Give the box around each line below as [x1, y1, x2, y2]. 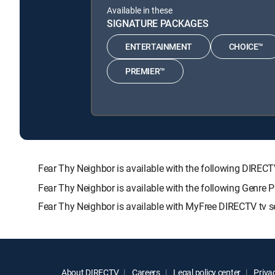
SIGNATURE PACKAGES [107, 16, 209, 30]
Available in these [107, 4, 172, 16]
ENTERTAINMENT [125, 41, 192, 53]
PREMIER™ [125, 65, 165, 77]
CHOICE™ [228, 41, 264, 53]
